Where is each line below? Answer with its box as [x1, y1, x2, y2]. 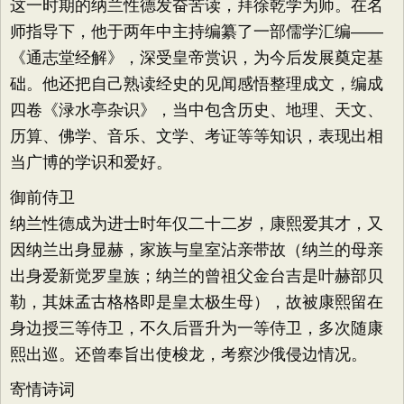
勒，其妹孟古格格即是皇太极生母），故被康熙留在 [10, 293, 383, 311]
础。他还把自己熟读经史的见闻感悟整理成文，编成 [10, 75, 383, 93]
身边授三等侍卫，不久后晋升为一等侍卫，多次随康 [10, 319, 383, 337]
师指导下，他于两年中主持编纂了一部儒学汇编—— [10, 23, 383, 41]
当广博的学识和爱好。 [10, 153, 172, 171]
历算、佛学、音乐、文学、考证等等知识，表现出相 [10, 127, 383, 145]
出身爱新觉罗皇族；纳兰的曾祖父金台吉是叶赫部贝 [10, 267, 383, 285]
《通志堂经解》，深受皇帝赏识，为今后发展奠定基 [10, 49, 383, 67]
